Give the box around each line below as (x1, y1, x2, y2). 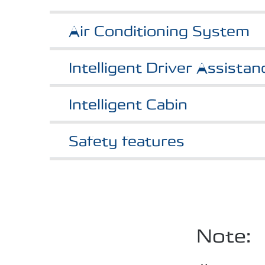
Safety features (69, 134, 185, 148)
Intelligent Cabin (69, 98, 188, 112)
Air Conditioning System (69, 24, 250, 38)
